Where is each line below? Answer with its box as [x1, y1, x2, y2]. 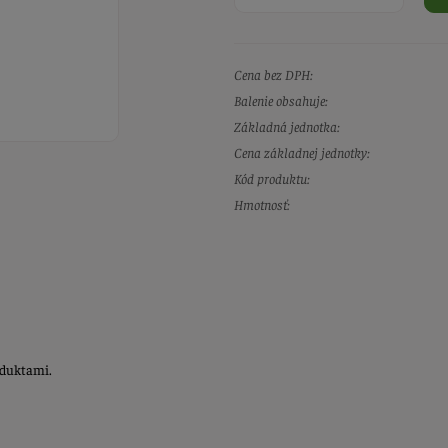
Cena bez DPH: [234, 65, 313, 84]
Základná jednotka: [234, 117, 340, 136]
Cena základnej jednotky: [234, 143, 370, 162]
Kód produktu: [234, 169, 310, 188]
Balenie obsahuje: [234, 91, 328, 110]
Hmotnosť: [234, 195, 290, 214]
